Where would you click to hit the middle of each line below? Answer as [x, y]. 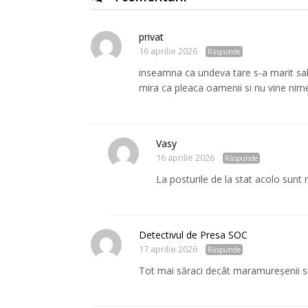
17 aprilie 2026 [168, 249]
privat [151, 36]
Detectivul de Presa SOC [193, 234]
